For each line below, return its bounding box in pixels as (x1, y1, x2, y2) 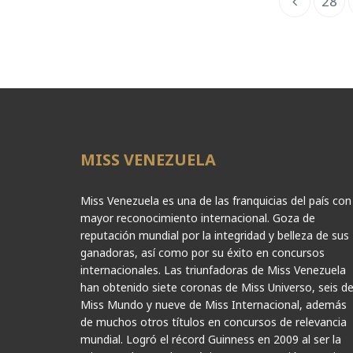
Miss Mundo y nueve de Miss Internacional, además (80, 296, 347, 312)
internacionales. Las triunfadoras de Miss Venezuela (80, 262, 346, 277)
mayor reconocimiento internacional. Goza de (80, 210, 315, 225)
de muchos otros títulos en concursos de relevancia (80, 314, 347, 329)
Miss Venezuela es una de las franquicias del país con (80, 192, 351, 208)
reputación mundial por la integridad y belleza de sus (80, 227, 349, 243)
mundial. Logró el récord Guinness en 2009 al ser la (80, 331, 341, 347)
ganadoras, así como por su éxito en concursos (80, 244, 325, 260)
